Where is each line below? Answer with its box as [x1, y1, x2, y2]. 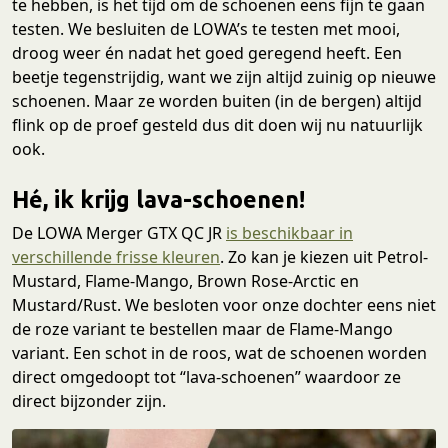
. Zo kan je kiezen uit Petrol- [220, 246, 428, 269]
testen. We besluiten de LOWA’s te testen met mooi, [12, 18, 400, 41]
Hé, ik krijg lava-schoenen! [12, 186, 305, 213]
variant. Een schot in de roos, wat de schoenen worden [12, 342, 427, 365]
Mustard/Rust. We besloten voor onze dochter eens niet [12, 294, 436, 317]
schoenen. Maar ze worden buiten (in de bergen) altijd [12, 90, 422, 113]
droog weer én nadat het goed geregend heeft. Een [12, 42, 402, 65]
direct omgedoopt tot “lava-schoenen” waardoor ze [12, 366, 401, 389]
